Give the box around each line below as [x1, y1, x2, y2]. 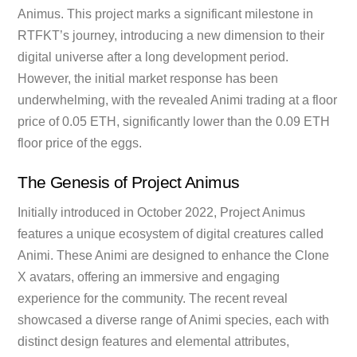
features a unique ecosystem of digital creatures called [18, 226, 324, 241]
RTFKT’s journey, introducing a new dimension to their [18, 28, 325, 42]
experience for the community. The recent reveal [18, 291, 288, 305]
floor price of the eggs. [18, 135, 143, 150]
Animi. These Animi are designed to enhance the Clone [18, 248, 330, 262]
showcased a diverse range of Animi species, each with [18, 312, 330, 327]
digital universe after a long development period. [18, 49, 289, 64]
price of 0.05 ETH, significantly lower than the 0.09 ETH [18, 114, 331, 128]
